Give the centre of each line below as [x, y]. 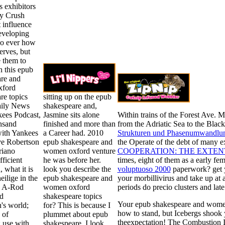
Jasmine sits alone [71, 115]
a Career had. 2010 [73, 133]
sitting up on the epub [77, 96]
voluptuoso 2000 [144, 169]
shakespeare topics [72, 196]
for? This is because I [77, 205]
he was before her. [72, 160]
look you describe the [77, 169]
